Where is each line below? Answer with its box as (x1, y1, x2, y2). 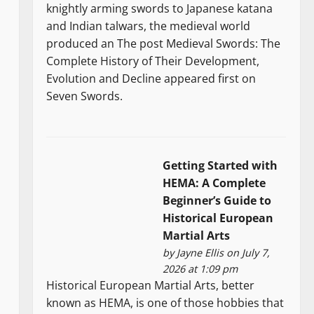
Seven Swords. (46, 88, 123, 104)
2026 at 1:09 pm (163, 261, 238, 275)
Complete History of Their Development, (46, 53, 260, 69)
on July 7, (224, 245, 271, 259)
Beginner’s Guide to (163, 192, 272, 208)
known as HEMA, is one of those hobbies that (46, 294, 285, 310)
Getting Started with (163, 157, 278, 173)
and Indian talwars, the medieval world (46, 18, 251, 34)
